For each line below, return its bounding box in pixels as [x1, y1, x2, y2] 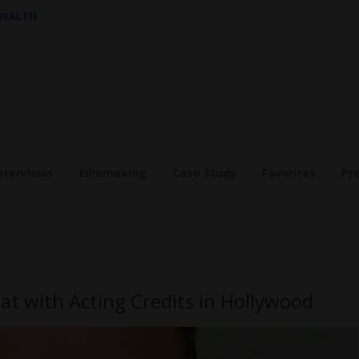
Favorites [262, 165, 316, 180]
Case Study [172, 165, 236, 180]
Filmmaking [79, 165, 147, 180]
